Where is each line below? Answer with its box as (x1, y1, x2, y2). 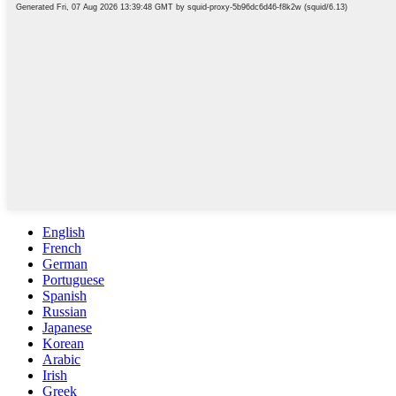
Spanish (42, 288, 87, 303)
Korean (42, 336, 84, 351)
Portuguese (42, 272, 104, 287)
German (42, 256, 88, 271)
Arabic (42, 352, 80, 367)
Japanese (42, 320, 92, 335)
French (42, 240, 81, 255)
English (42, 225, 85, 240)
